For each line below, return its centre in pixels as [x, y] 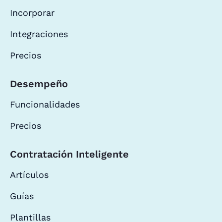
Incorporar [32, 12]
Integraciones [39, 34]
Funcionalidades [45, 104]
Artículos [29, 174]
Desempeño [39, 83]
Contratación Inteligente [69, 154]
